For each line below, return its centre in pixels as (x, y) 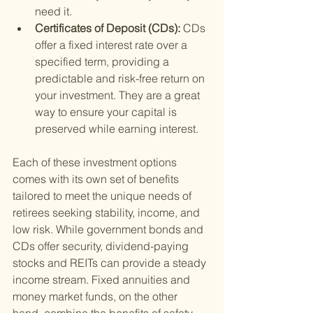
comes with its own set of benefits (97, 179)
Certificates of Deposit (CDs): (109, 28)
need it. (53, 12)
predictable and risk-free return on (121, 79)
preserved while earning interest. (117, 129)
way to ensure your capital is (107, 112)
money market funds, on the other (96, 297)
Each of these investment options (96, 162)
